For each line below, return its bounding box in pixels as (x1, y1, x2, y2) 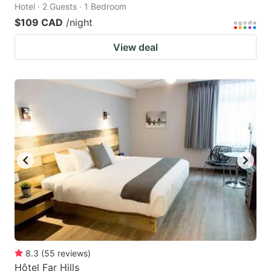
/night (66, 16, 93, 29)
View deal (113, 41, 158, 54)
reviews (57, 247, 88, 258)
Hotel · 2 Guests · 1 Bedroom (15, 1, 126, 12)
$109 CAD (15, 16, 63, 29)
